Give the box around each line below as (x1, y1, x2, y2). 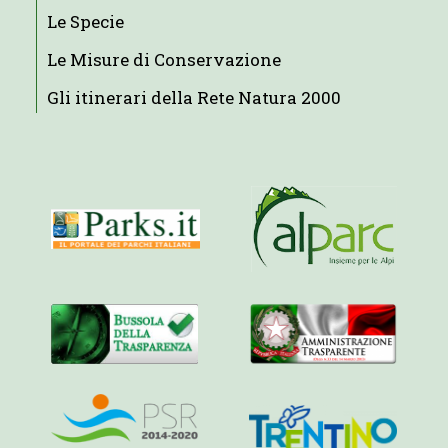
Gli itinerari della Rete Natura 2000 (46, 85, 341, 109)
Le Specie (46, 9, 124, 33)
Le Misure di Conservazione (46, 47, 281, 71)
